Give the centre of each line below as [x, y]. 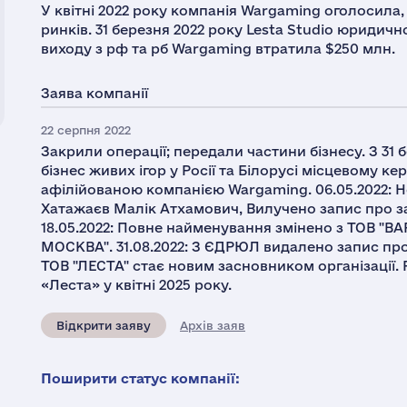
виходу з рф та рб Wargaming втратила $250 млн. [218, 49]
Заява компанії [94, 93]
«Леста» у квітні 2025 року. [136, 285]
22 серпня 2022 [86, 130]
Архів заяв [213, 325]
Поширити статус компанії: [140, 378]
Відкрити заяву [104, 325]
